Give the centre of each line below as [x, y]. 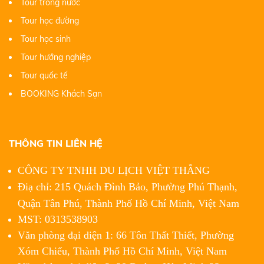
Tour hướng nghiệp [56, 57]
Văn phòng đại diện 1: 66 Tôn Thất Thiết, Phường [126, 235]
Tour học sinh [46, 39]
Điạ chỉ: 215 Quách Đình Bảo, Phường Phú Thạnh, [128, 187]
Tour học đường [50, 20]
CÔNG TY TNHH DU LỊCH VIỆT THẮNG [114, 170]
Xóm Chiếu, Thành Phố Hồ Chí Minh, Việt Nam [122, 251]
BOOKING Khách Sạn [61, 93]
